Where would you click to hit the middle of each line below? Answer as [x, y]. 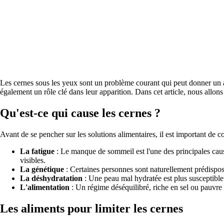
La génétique [42, 169]
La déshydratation [51, 178]
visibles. [33, 160]
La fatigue [37, 151]
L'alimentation [45, 187]
